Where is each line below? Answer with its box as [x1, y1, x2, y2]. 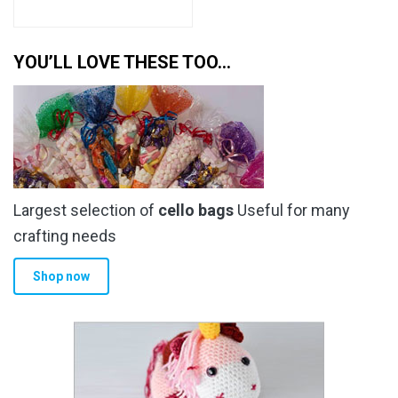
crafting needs [13, 226, 116, 245]
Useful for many [234, 200, 350, 219]
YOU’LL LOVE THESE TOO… [13, 51, 231, 73]
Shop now [32, 268, 90, 283]
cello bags [158, 200, 234, 219]
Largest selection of [13, 200, 158, 219]
